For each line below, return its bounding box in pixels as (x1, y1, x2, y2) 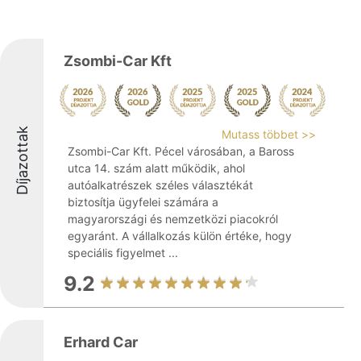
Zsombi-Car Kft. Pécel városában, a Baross (68, 144, 294, 158)
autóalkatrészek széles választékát (68, 178, 253, 192)
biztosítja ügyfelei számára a (68, 195, 218, 209)
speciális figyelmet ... (68, 246, 178, 259)
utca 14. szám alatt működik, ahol (68, 161, 245, 175)
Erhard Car (64, 334, 138, 351)
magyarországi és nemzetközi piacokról (68, 212, 278, 226)
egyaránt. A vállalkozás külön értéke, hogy (68, 229, 292, 243)
